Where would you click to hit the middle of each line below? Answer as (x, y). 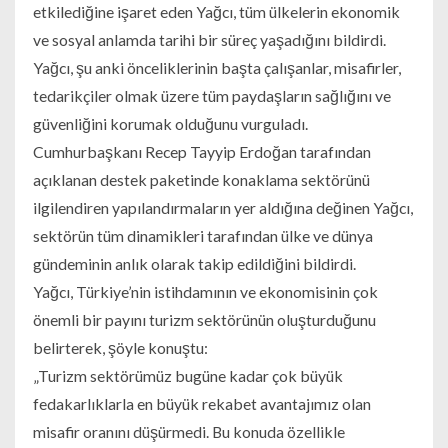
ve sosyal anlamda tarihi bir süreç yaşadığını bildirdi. (209, 40)
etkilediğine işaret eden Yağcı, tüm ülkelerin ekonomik (216, 12)
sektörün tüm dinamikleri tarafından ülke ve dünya (202, 236)
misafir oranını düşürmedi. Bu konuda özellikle (188, 432)
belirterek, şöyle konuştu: (120, 348)
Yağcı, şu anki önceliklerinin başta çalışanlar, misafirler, (216, 68)
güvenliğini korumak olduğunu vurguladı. (170, 124)
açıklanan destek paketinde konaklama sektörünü (201, 180)
